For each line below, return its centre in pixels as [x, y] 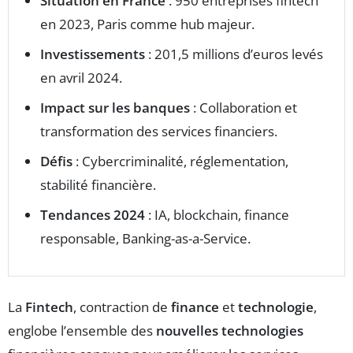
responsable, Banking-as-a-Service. [145, 238]
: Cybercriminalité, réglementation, [180, 161]
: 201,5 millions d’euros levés [234, 54]
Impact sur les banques [115, 108]
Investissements [93, 54]
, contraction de [122, 307]
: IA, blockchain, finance [217, 215]
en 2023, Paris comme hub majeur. [147, 24]
